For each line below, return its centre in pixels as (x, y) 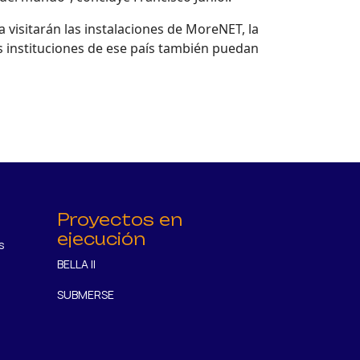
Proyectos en (119, 220)
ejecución (101, 239)
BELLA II (76, 264)
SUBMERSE (85, 295)
